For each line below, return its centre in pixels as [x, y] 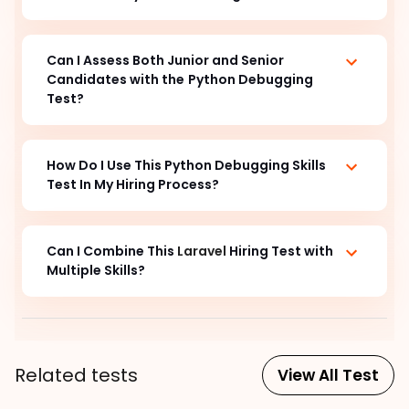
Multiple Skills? [96, 270]
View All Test [328, 375]
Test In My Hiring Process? [136, 184]
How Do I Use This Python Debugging [168, 165]
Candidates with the [115, 79]
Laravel [203, 251]
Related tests [76, 375]
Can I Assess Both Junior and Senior [165, 60]
